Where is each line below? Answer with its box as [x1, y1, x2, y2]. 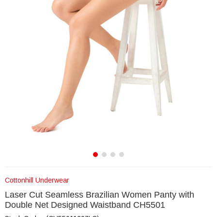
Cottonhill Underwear [5, 176, 69, 184]
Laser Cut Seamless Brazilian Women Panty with [5, 190, 194, 200]
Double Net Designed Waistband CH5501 [5, 200, 165, 210]
